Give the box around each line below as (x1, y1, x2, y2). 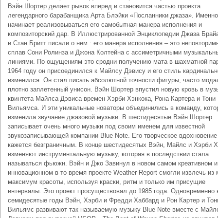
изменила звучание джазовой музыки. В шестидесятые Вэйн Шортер (8, 113, 212, 121)
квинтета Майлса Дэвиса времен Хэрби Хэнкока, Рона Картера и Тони (8, 95, 216, 102)
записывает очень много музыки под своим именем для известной (8, 123, 205, 130)
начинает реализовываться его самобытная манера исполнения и (8, 21, 202, 28)
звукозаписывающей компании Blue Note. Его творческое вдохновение (8, 132, 217, 139)
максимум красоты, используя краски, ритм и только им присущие (8, 178, 205, 185)
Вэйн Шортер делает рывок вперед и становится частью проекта (8, 2, 200, 10)
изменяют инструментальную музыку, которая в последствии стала (8, 150, 209, 158)
